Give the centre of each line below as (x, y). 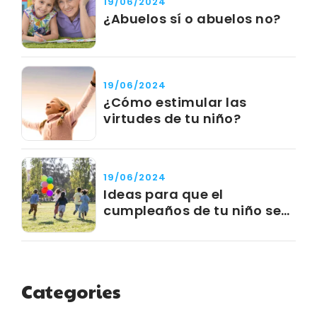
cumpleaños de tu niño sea (197, 211)
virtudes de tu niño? (172, 119)
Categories (71, 291)
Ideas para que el (163, 195)
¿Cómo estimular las (175, 103)
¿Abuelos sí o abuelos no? (192, 19)
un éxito (131, 227)
